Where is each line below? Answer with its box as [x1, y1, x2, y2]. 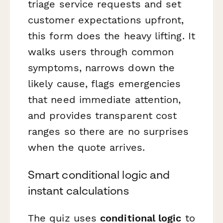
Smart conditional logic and [28, 168, 170, 182]
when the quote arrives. [28, 141, 145, 153]
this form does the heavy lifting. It [28, 29, 195, 42]
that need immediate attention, [28, 93, 181, 106]
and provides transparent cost [28, 109, 177, 121]
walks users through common [28, 45, 174, 58]
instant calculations [28, 184, 129, 198]
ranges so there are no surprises [28, 125, 189, 137]
